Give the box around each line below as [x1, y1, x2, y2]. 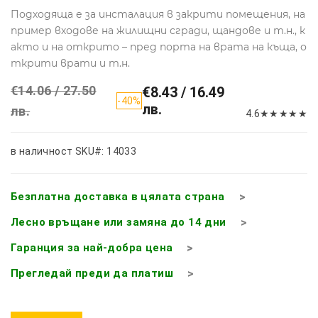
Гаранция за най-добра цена [11, 241, 173, 254]
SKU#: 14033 [75, 145, 137, 157]
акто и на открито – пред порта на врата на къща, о [11, 40, 307, 53]
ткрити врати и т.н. [11, 56, 130, 70]
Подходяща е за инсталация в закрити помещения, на [11, 7, 305, 21]
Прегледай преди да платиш [11, 266, 173, 280]
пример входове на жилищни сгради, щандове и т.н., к [11, 23, 305, 37]
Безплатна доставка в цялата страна [11, 190, 225, 203]
